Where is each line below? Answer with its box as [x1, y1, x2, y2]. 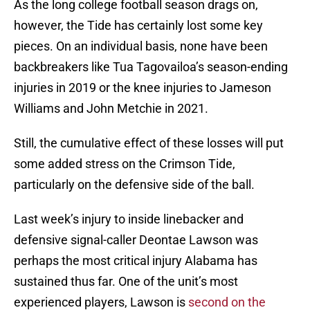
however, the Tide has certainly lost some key [14, 18, 263, 33]
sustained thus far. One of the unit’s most [14, 274, 238, 289]
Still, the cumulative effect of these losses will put [14, 136, 284, 151]
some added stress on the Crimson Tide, [14, 156, 235, 172]
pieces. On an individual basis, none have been [14, 39, 268, 54]
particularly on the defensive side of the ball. [14, 177, 257, 192]
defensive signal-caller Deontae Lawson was [14, 232, 258, 248]
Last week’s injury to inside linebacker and [14, 212, 244, 227]
